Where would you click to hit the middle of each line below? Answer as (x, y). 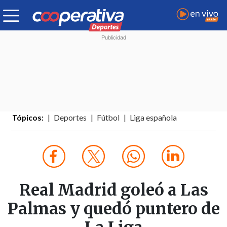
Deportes (70, 118)
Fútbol (108, 118)
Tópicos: (28, 118)
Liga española (154, 118)
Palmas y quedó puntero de (113, 209)
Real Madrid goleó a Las (113, 190)
